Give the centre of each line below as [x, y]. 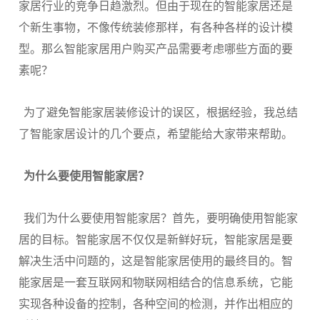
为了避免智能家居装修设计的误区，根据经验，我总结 [161, 112]
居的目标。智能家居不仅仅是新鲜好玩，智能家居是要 [156, 240]
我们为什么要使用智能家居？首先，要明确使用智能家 [161, 218]
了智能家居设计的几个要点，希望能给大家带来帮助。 [156, 134]
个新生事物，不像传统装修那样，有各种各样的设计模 [156, 27]
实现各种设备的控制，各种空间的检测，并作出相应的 [156, 304]
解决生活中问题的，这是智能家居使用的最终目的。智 [156, 261]
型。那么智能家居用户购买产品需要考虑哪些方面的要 [156, 49]
